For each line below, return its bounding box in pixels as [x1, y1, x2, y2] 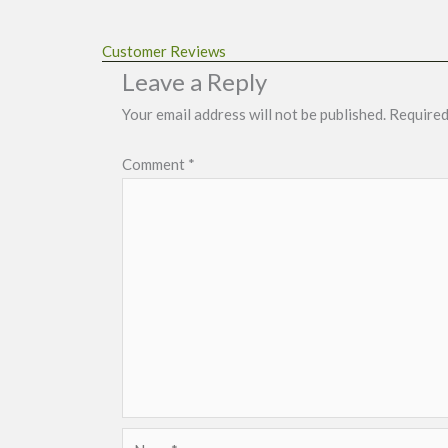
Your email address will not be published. [122, 105, 386, 124]
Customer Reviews [102, 42, 226, 61]
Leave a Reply [122, 67, 267, 97]
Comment [122, 154, 188, 173]
